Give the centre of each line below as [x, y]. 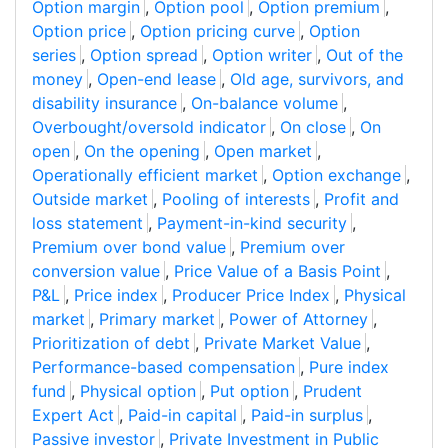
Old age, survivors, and [317, 79]
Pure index [349, 367]
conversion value [96, 271]
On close [313, 127]
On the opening [142, 151]
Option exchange [336, 175]
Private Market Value [282, 343]
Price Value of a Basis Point [277, 271]
